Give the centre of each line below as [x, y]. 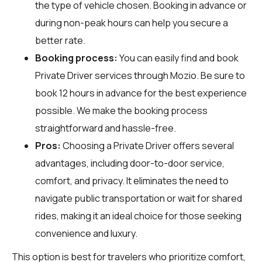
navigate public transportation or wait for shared [139, 198]
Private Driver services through [103, 75]
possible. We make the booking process [121, 110]
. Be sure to [221, 75]
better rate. [60, 40]
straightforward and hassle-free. [106, 128]
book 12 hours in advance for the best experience [141, 93]
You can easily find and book [178, 58]
